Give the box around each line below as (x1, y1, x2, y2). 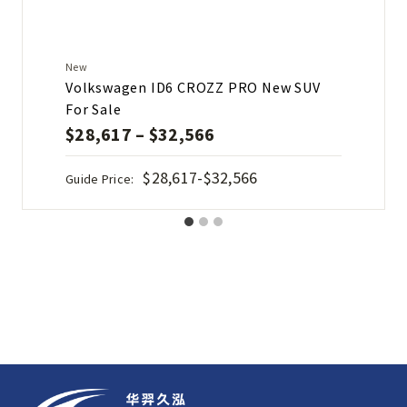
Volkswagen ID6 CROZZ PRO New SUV (65, 77, 321, 96)
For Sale (65, 99, 122, 118)
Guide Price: (65, 170, 134, 187)
